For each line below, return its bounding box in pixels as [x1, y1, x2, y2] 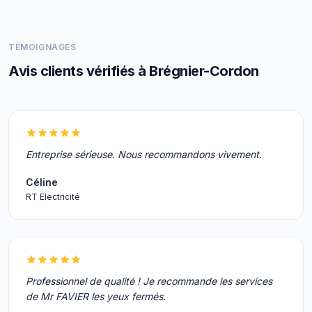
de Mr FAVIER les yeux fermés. [26, 290, 166, 302]
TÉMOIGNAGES [8, 42, 77, 52]
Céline [26, 176, 58, 188]
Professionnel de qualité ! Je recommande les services [26, 275, 272, 287]
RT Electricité [26, 192, 80, 202]
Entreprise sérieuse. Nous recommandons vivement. [26, 148, 262, 160]
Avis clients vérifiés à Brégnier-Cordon [8, 63, 259, 79]
